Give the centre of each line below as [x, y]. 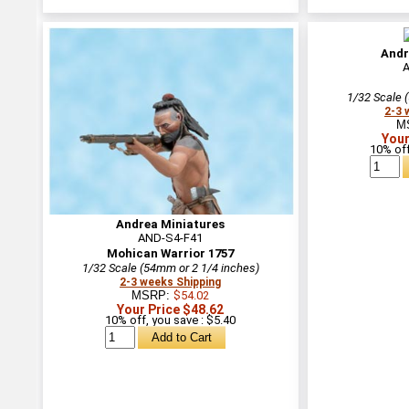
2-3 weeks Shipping [170, 282]
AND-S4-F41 [170, 237]
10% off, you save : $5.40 [170, 320]
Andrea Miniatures [170, 224]
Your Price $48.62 [170, 309]
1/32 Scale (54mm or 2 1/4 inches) [170, 267]
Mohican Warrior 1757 [170, 253]
